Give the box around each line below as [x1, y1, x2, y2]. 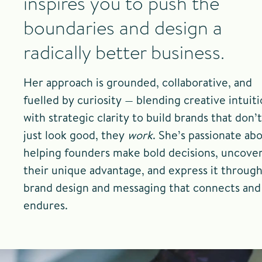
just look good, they [23, 127, 127, 143]
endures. [23, 197, 68, 213]
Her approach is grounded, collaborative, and [23, 74, 252, 90]
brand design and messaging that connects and [23, 180, 261, 195]
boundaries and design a [23, 14, 222, 42]
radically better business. [23, 39, 225, 67]
